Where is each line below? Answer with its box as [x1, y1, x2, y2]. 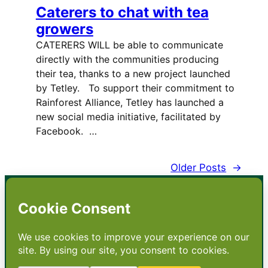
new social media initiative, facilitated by [35, 111, 221, 123]
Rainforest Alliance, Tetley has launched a [35, 96, 224, 109]
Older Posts [170, 161, 227, 173]
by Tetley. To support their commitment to [35, 82, 234, 95]
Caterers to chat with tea [35, 4, 209, 22]
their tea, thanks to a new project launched [35, 68, 230, 80]
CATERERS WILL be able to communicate [35, 39, 223, 51]
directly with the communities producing [35, 53, 219, 66]
